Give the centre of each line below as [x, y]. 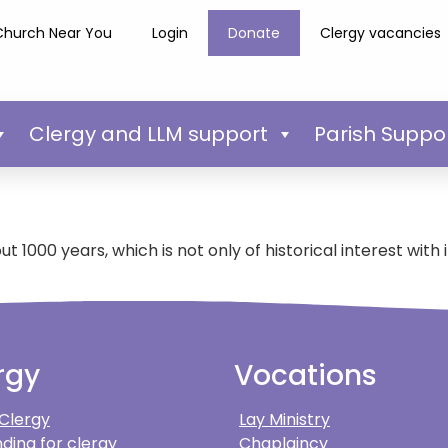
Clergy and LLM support [148, 133]
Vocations [305, 376]
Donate [254, 33]
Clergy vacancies [381, 33]
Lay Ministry [284, 420]
